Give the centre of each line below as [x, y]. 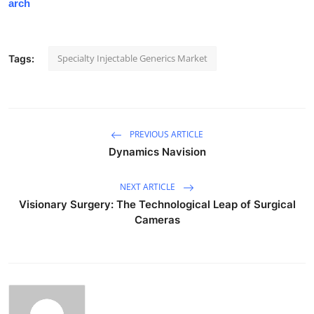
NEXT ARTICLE [149, 186]
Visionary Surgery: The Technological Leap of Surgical [157, 204]
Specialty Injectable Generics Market [132, 58]
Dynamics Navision [157, 151]
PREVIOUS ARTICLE [165, 134]
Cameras [157, 219]
